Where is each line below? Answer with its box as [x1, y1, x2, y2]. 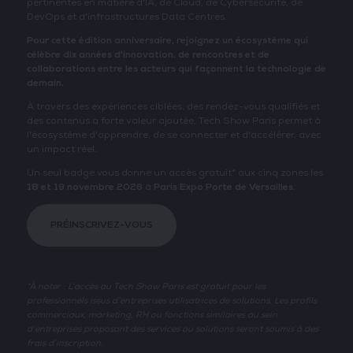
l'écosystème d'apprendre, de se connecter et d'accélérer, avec [26, 129, 321, 142]
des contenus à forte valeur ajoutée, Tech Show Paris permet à [26, 115, 321, 128]
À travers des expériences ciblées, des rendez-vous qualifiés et [26, 101, 320, 113]
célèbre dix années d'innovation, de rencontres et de [26, 49, 269, 61]
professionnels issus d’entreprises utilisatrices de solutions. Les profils [26, 295, 317, 307]
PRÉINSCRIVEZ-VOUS [50, 219, 153, 232]
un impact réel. [26, 143, 97, 156]
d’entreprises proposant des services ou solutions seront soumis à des [26, 324, 318, 335]
